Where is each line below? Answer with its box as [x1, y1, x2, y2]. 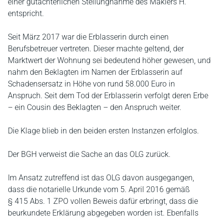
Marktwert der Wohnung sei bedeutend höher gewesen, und [8, 55, 211, 65]
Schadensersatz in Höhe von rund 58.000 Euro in [8, 79, 175, 88]
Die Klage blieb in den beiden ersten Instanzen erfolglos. [8, 126, 199, 135]
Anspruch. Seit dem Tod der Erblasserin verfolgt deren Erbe [8, 90, 208, 100]
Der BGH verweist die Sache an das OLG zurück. [8, 149, 171, 159]
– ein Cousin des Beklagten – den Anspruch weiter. [8, 102, 181, 112]
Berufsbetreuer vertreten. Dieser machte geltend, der [8, 44, 184, 53]
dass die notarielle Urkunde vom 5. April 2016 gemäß [8, 184, 190, 194]
